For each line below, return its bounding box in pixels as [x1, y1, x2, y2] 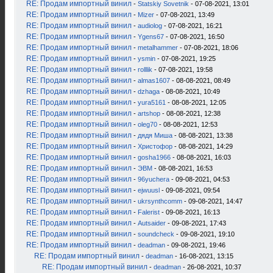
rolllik [138, 66, 152, 73]
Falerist [138, 208, 160, 216]
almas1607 [138, 77, 170, 84]
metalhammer [138, 44, 178, 51]
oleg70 [138, 121, 157, 128]
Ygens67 [138, 33, 164, 40]
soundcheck [138, 230, 174, 238]
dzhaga [138, 88, 160, 95]
